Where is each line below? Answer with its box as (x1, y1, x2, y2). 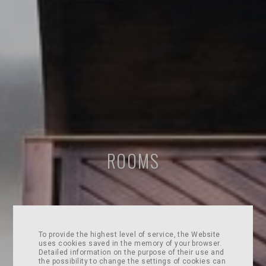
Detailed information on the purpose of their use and (38, 248, 224, 256)
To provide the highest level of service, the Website (38, 230, 220, 239)
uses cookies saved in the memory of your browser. (38, 239, 222, 248)
